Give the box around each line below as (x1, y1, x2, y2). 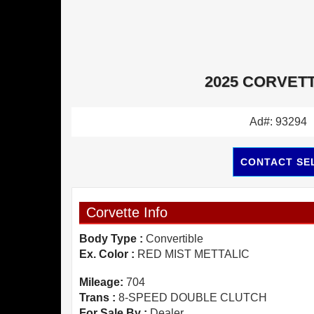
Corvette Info (86, 205, 168, 221)
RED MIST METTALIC (135, 248, 250, 261)
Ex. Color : (79, 248, 135, 261)
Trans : (79, 292, 116, 304)
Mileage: (79, 276, 123, 289)
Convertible (143, 233, 203, 245)
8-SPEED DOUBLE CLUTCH (116, 292, 267, 304)
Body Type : (79, 233, 143, 245)
